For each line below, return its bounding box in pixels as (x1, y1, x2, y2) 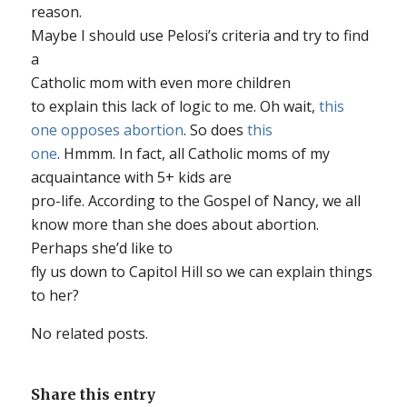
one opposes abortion (30, 119, 184, 140)
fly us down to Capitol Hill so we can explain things (30, 261, 372, 282)
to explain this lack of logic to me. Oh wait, (30, 95, 319, 116)
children (232, 72, 291, 93)
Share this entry (30, 384, 155, 403)
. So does (183, 119, 247, 140)
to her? (30, 284, 79, 305)
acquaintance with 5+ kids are (30, 166, 232, 187)
